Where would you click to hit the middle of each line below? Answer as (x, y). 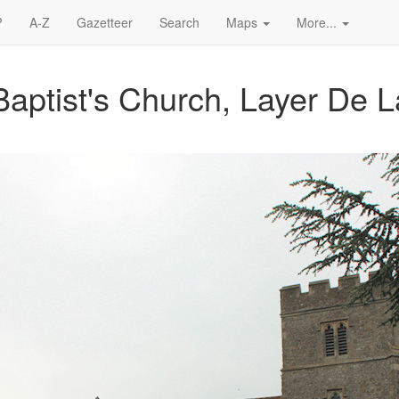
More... (318, 22)
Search (179, 22)
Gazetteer (105, 22)
